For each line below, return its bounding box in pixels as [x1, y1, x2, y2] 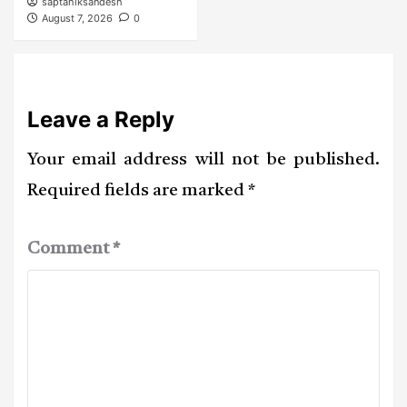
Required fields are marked [27, 182, 248, 200]
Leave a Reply [27, 105, 174, 133]
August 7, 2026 [42, 11, 113, 25]
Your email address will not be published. [27, 151, 380, 169]
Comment [27, 240, 113, 258]
